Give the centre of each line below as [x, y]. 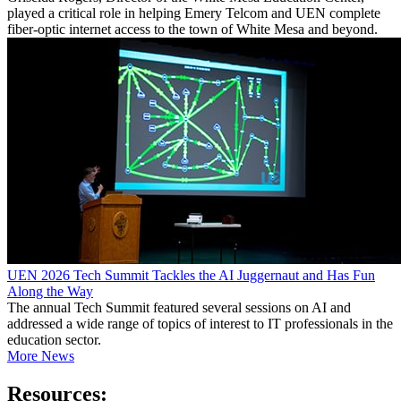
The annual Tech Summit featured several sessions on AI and [179, 307]
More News [41, 355]
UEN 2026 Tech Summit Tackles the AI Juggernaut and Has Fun [191, 275]
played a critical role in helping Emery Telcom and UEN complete [194, 13]
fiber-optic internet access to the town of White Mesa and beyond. [192, 29]
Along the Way [50, 291]
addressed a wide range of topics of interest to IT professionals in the [200, 323]
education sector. [54, 339]
